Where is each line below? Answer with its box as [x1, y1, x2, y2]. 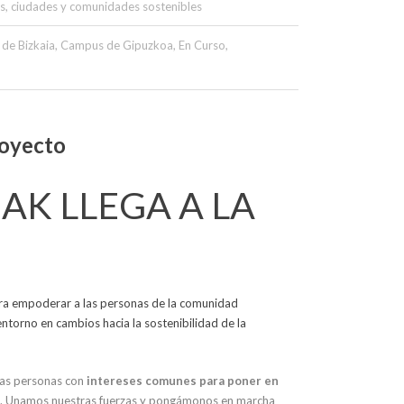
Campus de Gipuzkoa [60, 38, 173, 52]
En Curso [179, 38, 225, 52]
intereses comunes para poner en [87, 373, 279, 388]
